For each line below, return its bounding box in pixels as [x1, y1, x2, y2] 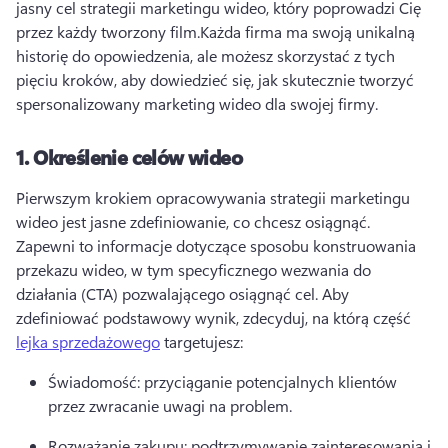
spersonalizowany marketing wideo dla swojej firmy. [16, 93, 378, 115]
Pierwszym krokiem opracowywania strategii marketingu [16, 187, 410, 209]
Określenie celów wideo [33, 143, 243, 171]
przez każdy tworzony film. [16, 21, 200, 43]
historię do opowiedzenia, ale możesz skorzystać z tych [16, 45, 395, 67]
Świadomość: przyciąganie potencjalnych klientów [48, 371, 397, 393]
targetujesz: [160, 331, 247, 353]
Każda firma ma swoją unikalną [200, 21, 415, 43]
